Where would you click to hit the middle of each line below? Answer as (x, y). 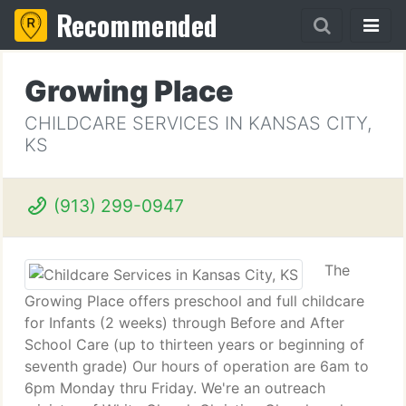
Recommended (137, 25)
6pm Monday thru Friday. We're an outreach (175, 388)
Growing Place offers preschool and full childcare (194, 301)
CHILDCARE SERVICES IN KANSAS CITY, (198, 123)
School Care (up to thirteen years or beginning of (194, 344)
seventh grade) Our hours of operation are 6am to (197, 366)
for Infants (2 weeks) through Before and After (184, 323)
